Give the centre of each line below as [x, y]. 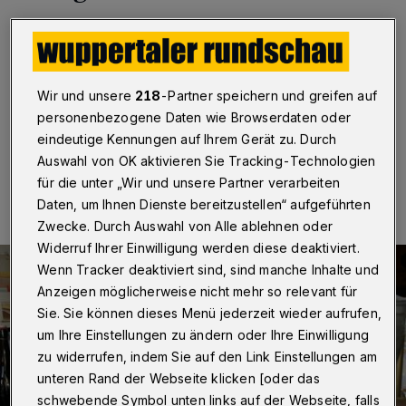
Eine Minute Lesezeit [237, 164]
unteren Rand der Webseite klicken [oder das [179, 379]
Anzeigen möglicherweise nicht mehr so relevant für [198, 292]
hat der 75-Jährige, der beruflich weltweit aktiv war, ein [201, 70]
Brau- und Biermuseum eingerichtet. [140, 88]
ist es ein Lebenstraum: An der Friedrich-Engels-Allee [198, 52]
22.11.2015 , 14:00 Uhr [94, 164]
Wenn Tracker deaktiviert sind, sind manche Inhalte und [208, 270]
